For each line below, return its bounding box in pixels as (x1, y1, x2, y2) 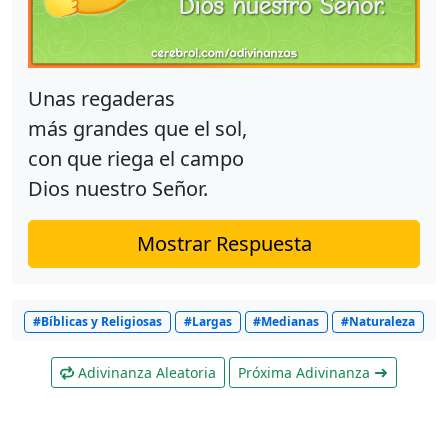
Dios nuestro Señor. (28, 175, 208, 203)
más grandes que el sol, (28, 115, 247, 143)
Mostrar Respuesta (136, 230, 312, 258)
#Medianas (253, 313, 320, 331)
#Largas (183, 313, 232, 331)
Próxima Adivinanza (238, 363, 374, 383)
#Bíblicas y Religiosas (33, 313, 163, 331)
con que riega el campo (28, 145, 244, 173)
